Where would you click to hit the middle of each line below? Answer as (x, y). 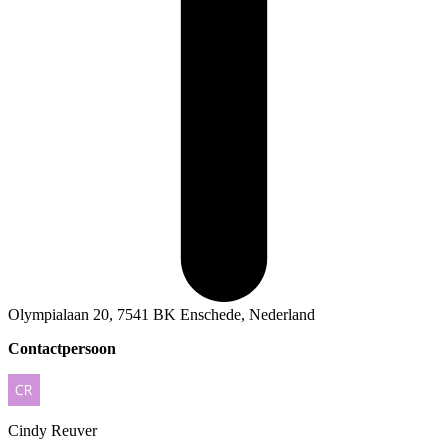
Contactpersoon (62, 349)
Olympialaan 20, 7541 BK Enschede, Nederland (161, 315)
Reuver (74, 431)
